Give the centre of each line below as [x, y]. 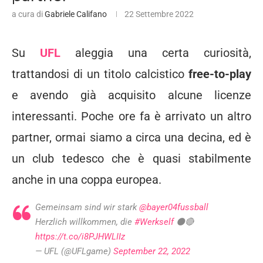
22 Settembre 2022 [159, 14]
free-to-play [220, 74]
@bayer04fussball [174, 207]
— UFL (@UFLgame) [74, 251]
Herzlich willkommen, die [85, 222]
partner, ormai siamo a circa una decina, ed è [131, 137]
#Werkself [154, 222]
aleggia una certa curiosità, [163, 53]
